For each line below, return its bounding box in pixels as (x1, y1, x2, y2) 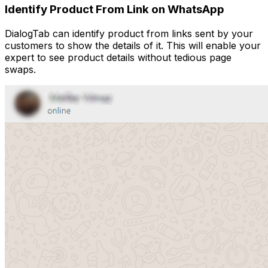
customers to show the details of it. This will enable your (5, 39, 261, 51)
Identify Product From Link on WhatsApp (5, 2, 224, 17)
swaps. (5, 63, 36, 75)
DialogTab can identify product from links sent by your (5, 28, 253, 39)
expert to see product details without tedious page (5, 51, 232, 63)
